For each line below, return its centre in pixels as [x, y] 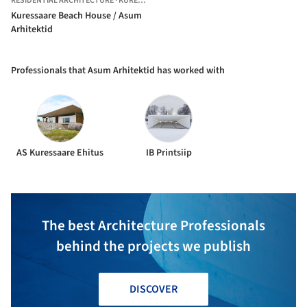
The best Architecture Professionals [153, 226]
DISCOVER [153, 290]
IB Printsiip [169, 153]
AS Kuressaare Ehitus [60, 153]
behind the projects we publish [153, 246]
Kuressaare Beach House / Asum [76, 16]
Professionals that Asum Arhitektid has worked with [118, 71]
